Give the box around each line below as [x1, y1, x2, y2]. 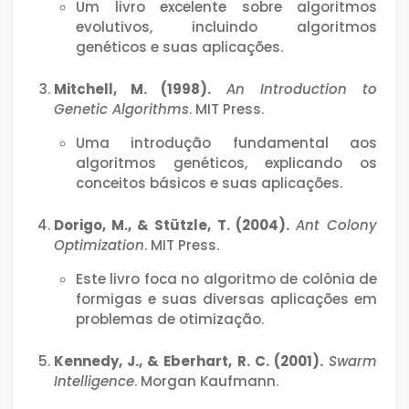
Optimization [54, 235, 144, 255]
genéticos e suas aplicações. [76, 37, 283, 57]
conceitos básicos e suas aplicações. [76, 173, 342, 193]
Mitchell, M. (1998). [54, 79, 212, 99]
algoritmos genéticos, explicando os [76, 152, 377, 173]
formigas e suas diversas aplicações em [76, 288, 377, 309]
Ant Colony [295, 215, 378, 235]
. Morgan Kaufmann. [134, 371, 278, 391]
